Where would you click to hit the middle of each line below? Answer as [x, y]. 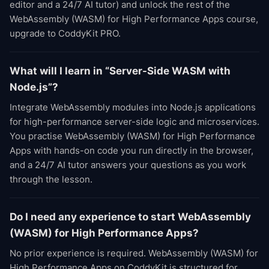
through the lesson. [51, 179]
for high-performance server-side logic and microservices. [134, 122]
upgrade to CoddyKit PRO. [65, 33]
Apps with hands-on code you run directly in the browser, [131, 150]
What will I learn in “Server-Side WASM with [120, 71]
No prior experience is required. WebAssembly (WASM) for [134, 253]
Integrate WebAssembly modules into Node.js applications [133, 107]
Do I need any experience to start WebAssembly [130, 217]
